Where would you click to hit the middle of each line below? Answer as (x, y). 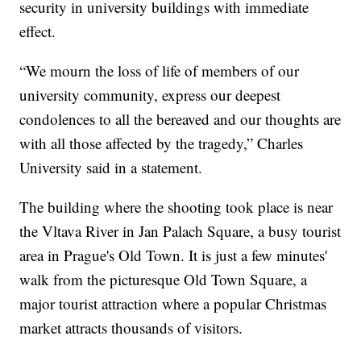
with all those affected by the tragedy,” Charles (162, 143)
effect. (38, 31)
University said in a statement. (111, 168)
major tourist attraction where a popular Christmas (173, 304)
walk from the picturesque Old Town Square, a (164, 280)
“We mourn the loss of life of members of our (160, 71)
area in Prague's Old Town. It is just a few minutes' (174, 255)
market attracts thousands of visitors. (131, 328)
